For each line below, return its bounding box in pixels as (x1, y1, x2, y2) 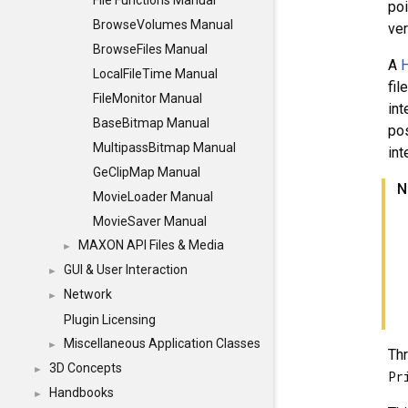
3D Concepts (49, 361, 122, 375)
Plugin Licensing (64, 312, 156, 327)
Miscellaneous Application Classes (64, 336, 260, 351)
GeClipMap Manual (93, 165, 200, 179)
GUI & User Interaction (64, 262, 188, 277)
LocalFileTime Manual (93, 66, 218, 81)
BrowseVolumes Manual (93, 17, 233, 32)
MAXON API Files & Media (78, 238, 224, 252)
